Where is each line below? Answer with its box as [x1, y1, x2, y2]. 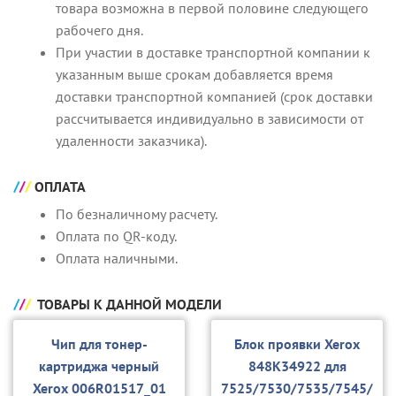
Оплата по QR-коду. [56, 226, 177, 245]
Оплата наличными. [56, 248, 178, 267]
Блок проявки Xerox [234, 335, 360, 354]
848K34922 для [247, 357, 346, 376]
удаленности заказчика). [56, 132, 207, 150]
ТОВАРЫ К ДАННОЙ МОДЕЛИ [34, 294, 222, 313]
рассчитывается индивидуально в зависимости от [56, 110, 363, 128]
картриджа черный [39, 357, 159, 376]
